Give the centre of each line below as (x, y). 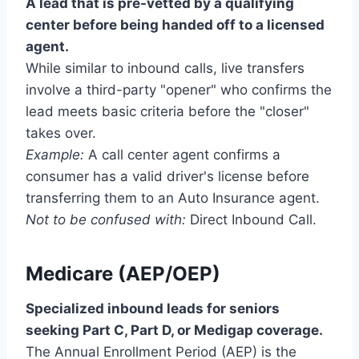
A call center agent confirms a (182, 155)
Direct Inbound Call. (251, 220)
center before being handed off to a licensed (175, 25)
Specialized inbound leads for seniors (153, 309)
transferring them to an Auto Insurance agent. (173, 198)
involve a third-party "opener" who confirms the (179, 90)
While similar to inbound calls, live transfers (165, 69)
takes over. (61, 133)
